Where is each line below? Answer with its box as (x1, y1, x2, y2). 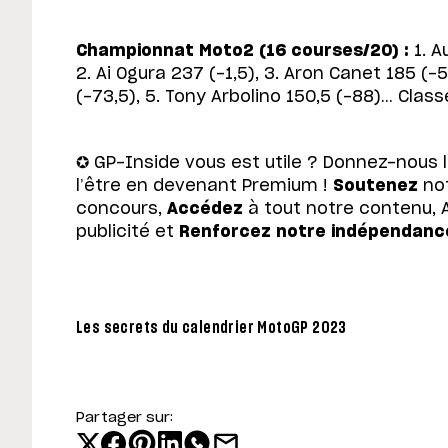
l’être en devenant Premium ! (76, 178, 328, 195)
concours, (76, 201, 167, 218)
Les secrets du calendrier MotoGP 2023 (76, 319, 347, 336)
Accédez (167, 201, 243, 218)
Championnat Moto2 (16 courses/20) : (76, 43, 409, 60)
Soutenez (328, 178, 418, 195)
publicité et (76, 224, 179, 241)
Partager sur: (76, 411, 173, 426)
